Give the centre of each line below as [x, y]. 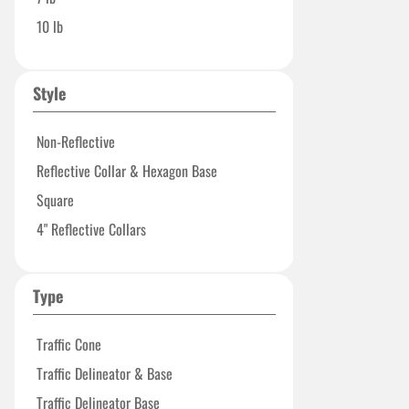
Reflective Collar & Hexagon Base [127, 171]
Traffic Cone [69, 344]
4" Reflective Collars [91, 229]
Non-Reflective [76, 142]
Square [55, 200]
